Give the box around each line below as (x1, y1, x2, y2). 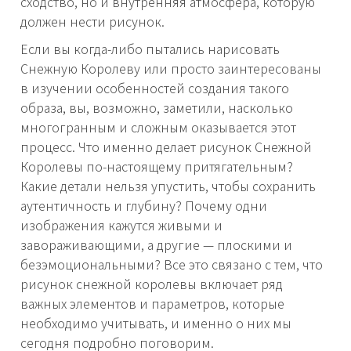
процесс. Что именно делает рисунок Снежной (20, 137, 312, 157)
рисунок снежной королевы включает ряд (20, 274, 283, 294)
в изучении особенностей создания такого (20, 78, 289, 98)
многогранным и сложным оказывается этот (20, 118, 296, 137)
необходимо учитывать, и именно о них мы (20, 313, 291, 333)
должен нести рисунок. (20, 12, 165, 31)
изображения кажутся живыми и (20, 215, 223, 235)
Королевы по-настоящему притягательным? (20, 157, 293, 176)
